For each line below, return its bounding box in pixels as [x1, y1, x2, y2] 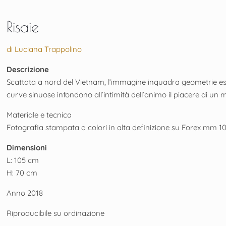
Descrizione [7, 64, 49, 74]
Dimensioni [7, 142, 47, 152]
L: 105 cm [7, 155, 39, 165]
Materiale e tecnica [7, 109, 72, 120]
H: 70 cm [7, 167, 38, 178]
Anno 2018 [7, 188, 43, 198]
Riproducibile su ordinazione [7, 208, 105, 218]
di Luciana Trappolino [7, 44, 82, 54]
